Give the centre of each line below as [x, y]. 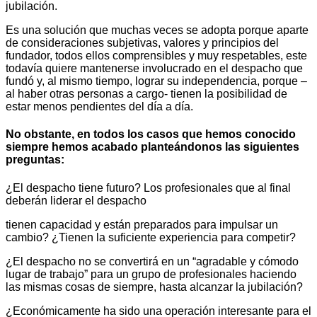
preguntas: [35, 160]
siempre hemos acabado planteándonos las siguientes [152, 147]
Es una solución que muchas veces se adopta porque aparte [157, 30]
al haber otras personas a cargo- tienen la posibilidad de [146, 94]
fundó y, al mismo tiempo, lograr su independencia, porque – [156, 81]
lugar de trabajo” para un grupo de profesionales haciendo [151, 274]
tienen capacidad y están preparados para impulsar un [142, 224]
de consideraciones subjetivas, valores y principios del [142, 43]
